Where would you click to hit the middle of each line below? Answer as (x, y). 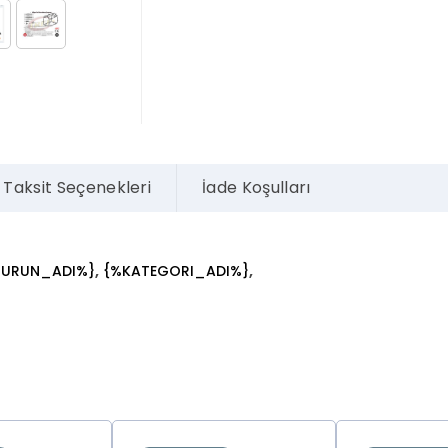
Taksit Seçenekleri (77, 188)
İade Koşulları (256, 188)
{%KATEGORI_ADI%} (176, 271)
